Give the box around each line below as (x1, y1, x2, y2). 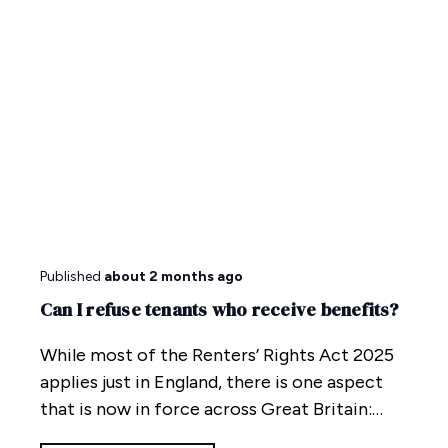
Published (40, 267, 101, 285)
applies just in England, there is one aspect (40, 370, 383, 393)
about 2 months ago (104, 267, 243, 285)
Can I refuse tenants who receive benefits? (40, 296, 399, 322)
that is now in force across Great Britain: (40, 397, 372, 420)
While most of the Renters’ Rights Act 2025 (40, 343, 394, 366)
